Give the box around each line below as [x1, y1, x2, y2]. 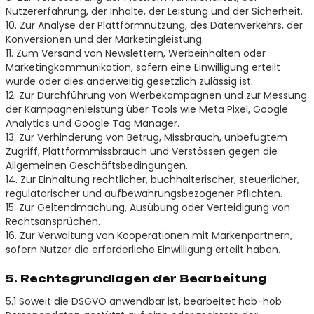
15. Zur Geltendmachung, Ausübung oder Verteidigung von [5, 200, 290, 214]
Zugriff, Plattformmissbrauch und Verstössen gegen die [5, 144, 278, 158]
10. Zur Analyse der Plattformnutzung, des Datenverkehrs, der [5, 18, 303, 32]
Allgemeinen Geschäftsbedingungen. [5, 158, 188, 172]
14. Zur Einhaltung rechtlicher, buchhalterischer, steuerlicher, [5, 172, 299, 186]
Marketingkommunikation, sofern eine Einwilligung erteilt [5, 60, 280, 74]
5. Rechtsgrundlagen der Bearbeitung [5, 271, 267, 285]
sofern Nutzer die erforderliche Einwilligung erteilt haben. [5, 242, 280, 257]
